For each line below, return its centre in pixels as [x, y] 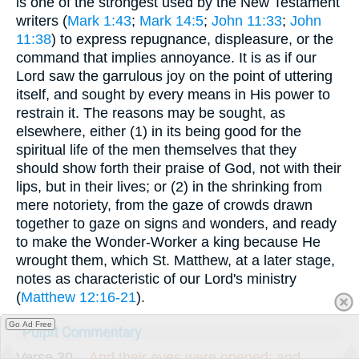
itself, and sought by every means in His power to [173, 94]
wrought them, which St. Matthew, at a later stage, [175, 260]
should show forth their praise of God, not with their [179, 168]
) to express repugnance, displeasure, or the [192, 39]
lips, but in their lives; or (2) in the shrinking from [169, 186]
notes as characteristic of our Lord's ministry [156, 278]
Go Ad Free [30, 324]
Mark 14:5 [171, 20]
